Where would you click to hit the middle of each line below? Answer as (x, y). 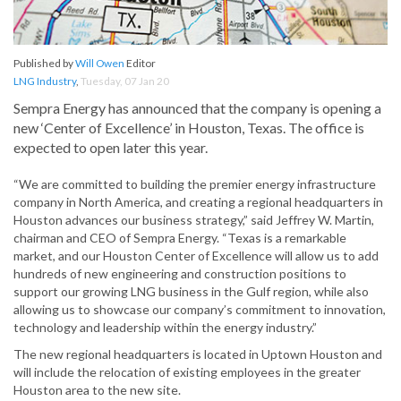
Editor (140, 64)
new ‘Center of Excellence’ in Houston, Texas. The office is (189, 128)
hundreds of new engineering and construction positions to (180, 274)
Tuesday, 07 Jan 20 (125, 81)
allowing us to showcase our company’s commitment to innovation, (200, 310)
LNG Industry (45, 81)
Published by (44, 64)
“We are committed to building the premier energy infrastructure (195, 184)
